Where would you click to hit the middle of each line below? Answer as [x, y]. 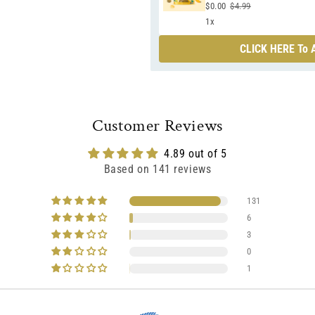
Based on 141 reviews [157, 169]
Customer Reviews [157, 126]
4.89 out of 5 [195, 154]
